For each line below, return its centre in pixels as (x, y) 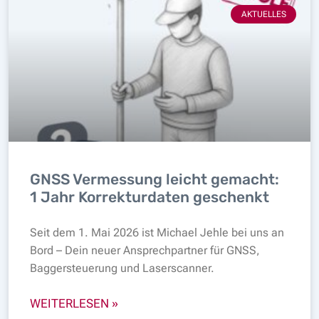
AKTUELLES (263, 14)
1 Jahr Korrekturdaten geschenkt (150, 197)
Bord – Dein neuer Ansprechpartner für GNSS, (145, 250)
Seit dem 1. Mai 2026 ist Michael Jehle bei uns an (157, 232)
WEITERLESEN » (74, 303)
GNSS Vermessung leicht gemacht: (155, 179)
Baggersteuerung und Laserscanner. (122, 268)
